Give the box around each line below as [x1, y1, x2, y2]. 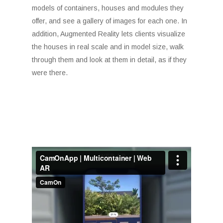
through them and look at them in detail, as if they [32, 56, 187, 64]
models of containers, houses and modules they [32, 4, 184, 12]
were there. [32, 69, 68, 77]
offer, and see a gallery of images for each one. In [32, 17, 188, 25]
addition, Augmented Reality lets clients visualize [32, 30, 186, 38]
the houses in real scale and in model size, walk [32, 43, 184, 51]
